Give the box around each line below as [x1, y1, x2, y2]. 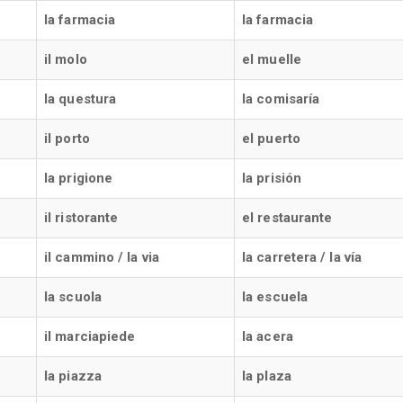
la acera [242, 328, 293, 345]
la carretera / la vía [242, 249, 363, 265]
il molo [44, 51, 87, 67]
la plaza [242, 368, 291, 384]
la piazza [44, 368, 102, 384]
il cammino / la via [44, 249, 159, 265]
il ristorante [44, 210, 119, 226]
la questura [44, 91, 117, 107]
